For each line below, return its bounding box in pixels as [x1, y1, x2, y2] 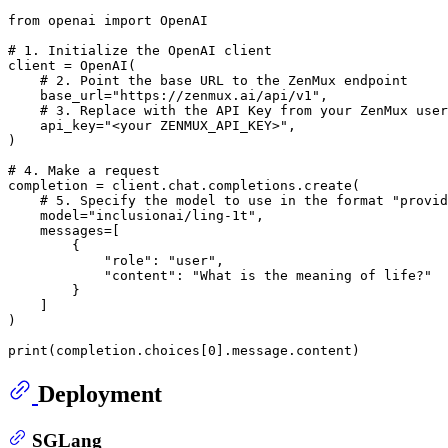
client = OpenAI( [8, 58, 136, 74]
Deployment [38, 381, 162, 408]
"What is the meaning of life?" [192, 268, 432, 284]
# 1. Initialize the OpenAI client [8, 43, 272, 59]
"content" [104, 268, 176, 284]
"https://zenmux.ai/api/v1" [112, 88, 320, 104]
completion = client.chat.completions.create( [8, 178, 360, 194]
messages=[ [8, 223, 120, 239]
